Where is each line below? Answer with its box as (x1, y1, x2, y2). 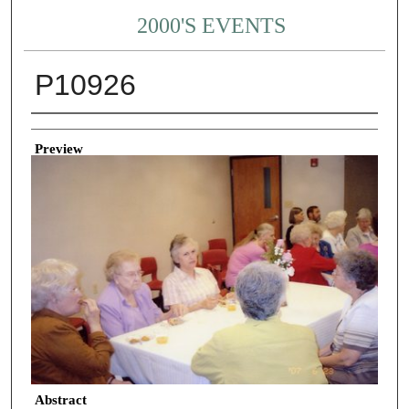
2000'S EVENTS (137, 14, 287, 38)
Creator (30, 120, 73, 135)
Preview (34, 141, 83, 156)
